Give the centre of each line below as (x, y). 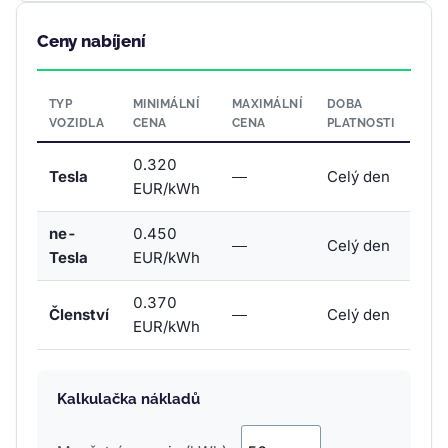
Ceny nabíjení (91, 40)
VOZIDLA (77, 122)
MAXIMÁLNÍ (267, 103)
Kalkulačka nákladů (128, 398)
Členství (79, 314)
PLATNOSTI (361, 122)
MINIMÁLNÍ (166, 103)
